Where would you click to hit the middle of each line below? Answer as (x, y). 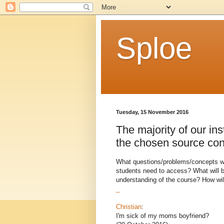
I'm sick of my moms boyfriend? (162, 215)
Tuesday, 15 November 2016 (152, 112)
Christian (129, 206)
